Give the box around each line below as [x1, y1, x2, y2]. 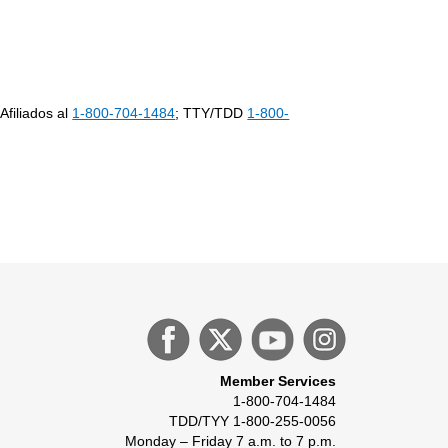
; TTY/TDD [175, 105, 248, 121]
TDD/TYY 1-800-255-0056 [169, 413, 336, 429]
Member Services [220, 373, 336, 389]
